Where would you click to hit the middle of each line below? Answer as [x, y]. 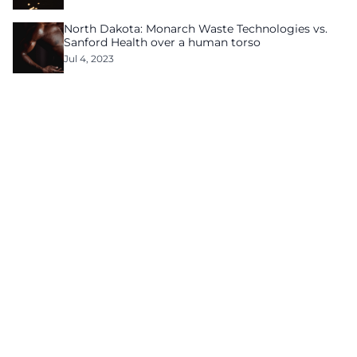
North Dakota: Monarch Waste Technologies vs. [196, 29]
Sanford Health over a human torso [162, 42]
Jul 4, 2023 [89, 59]
